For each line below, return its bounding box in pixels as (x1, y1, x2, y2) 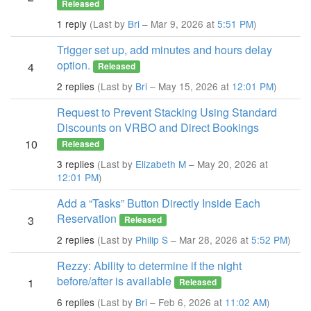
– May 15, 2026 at (147, 79, 232, 93)
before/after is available (57, 273, 171, 289)
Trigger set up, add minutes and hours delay (57, 42, 272, 58)
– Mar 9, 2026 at (140, 17, 217, 31)
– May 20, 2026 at (186, 157, 268, 171)
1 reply (57, 17, 87, 31)
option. (57, 57, 90, 73)
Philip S (135, 233, 168, 246)
